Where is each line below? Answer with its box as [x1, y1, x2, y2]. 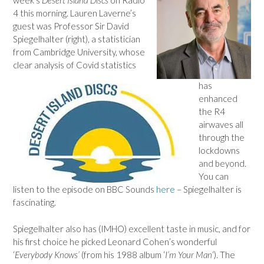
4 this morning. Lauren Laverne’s [13, 7, 136, 18]
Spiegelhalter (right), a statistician [13, 33, 140, 44]
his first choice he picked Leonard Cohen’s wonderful [13, 236, 217, 247]
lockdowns [199, 145, 240, 156]
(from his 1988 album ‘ [80, 249, 165, 260]
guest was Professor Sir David [13, 20, 129, 31]
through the [199, 132, 245, 143]
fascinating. [13, 197, 56, 207]
